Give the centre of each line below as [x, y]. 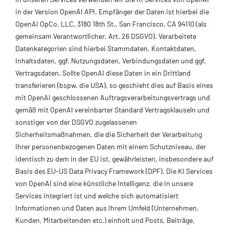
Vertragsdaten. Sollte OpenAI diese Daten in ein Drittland [103, 73]
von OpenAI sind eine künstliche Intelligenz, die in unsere [104, 183]
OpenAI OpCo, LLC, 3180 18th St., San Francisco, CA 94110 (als [111, 24]
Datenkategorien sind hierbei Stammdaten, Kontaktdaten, [106, 48]
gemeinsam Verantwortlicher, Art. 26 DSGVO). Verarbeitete [106, 36]
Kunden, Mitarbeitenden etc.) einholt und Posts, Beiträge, [105, 220]
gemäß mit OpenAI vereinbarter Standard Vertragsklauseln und [112, 109]
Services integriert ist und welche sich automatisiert [97, 195]
